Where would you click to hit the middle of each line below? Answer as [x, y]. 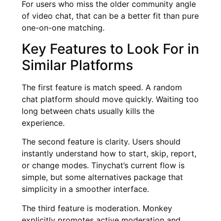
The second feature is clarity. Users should [101, 142]
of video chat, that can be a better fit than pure [110, 16]
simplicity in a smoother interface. [85, 189]
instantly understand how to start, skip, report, [109, 154]
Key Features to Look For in [110, 49]
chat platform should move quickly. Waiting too [110, 99]
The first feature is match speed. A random [102, 87]
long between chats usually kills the [88, 111]
